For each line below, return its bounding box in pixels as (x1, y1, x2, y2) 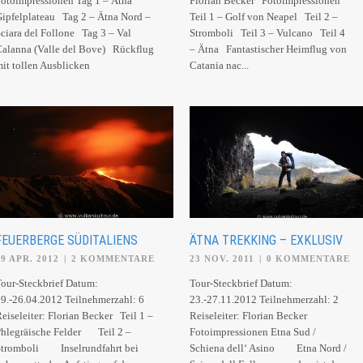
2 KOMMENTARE (71, 253, 155, 263)
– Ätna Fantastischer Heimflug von (190, 43, 347, 55)
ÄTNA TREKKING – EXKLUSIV (190, 232, 343, 248)
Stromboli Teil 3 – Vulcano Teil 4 (190, 27, 345, 39)
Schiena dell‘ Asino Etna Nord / (190, 341, 347, 354)
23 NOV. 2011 (190, 253, 254, 263)
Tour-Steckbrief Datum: (190, 276, 293, 289)
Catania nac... (190, 59, 249, 71)
